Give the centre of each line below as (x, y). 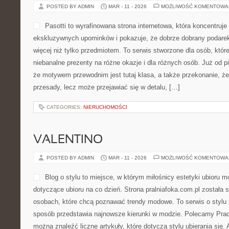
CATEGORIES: (65, 107)
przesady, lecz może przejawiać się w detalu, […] (107, 87)
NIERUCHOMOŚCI (105, 107)
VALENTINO (68, 140)
